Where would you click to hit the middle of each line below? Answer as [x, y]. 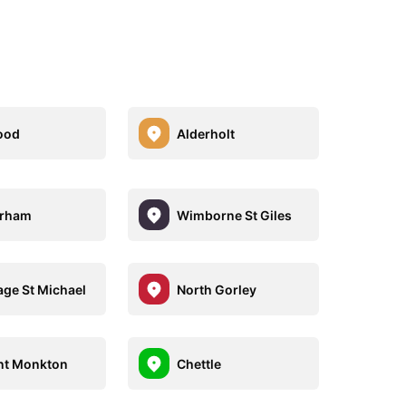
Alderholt [205, 133]
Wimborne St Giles [234, 215]
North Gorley [216, 289]
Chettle [198, 363]
